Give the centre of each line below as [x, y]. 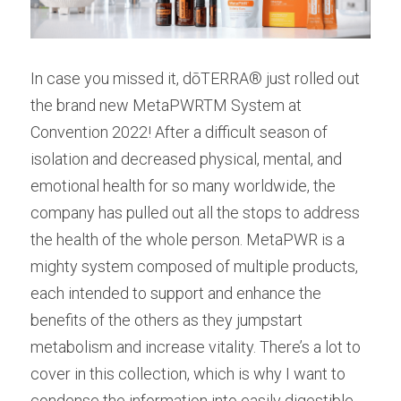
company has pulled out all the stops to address [195, 213]
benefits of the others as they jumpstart [166, 320]
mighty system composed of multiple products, [194, 266]
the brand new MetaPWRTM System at [166, 105]
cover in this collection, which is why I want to [188, 374]
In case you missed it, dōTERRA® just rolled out [195, 78]
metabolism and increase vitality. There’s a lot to [196, 347]
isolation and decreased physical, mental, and [186, 159]
